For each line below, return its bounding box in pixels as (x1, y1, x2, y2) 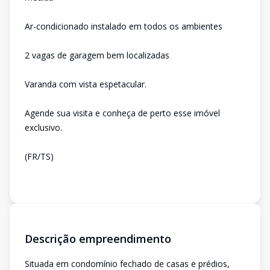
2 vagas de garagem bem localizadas (25, 49, 169, 61)
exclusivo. (25, 122, 62, 133)
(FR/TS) (25, 151, 54, 162)
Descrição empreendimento (25, 231, 171, 246)
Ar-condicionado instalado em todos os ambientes (25, 20, 222, 32)
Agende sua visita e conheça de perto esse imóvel (25, 107, 220, 119)
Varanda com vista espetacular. (25, 78, 146, 90)
